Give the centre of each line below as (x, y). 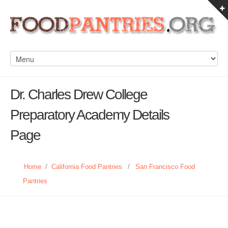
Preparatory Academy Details (90, 115)
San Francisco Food (165, 167)
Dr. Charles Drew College (79, 94)
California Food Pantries (87, 167)
